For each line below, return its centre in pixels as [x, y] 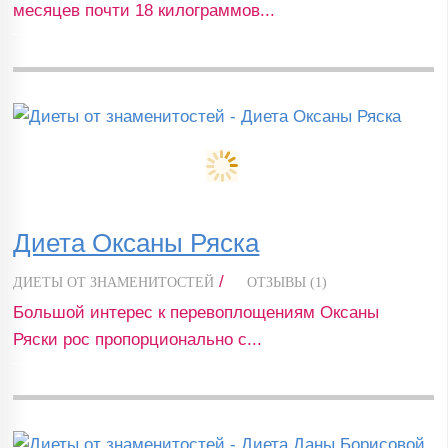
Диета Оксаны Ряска [136, 242]
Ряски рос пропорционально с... [138, 339]
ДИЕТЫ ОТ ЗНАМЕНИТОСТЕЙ [114, 282]
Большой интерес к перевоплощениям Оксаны [196, 312]
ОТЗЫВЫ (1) [287, 282]
